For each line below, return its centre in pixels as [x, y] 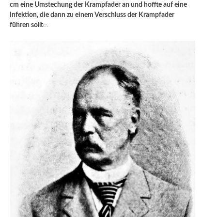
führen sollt [26, 25]
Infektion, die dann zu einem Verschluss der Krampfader [92, 15]
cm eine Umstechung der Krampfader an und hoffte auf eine [98, 5]
